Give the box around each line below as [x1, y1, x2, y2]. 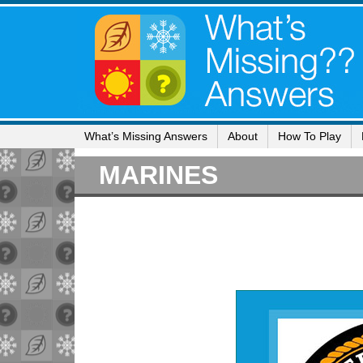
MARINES [99, 160, 218, 190]
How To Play [278, 130, 341, 143]
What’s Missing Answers [84, 130, 207, 143]
